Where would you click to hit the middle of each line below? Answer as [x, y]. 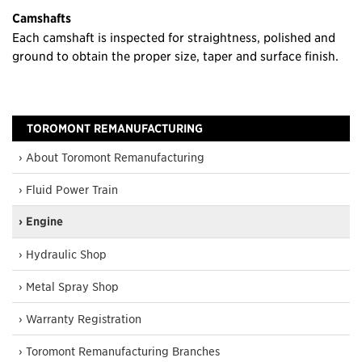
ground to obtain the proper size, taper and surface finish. [175, 55]
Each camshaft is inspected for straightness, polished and [174, 37]
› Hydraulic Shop [63, 254]
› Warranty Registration [80, 318]
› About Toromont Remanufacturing [112, 157]
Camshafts [42, 18]
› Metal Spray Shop [69, 286]
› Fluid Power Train [68, 189]
